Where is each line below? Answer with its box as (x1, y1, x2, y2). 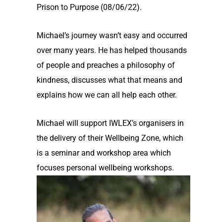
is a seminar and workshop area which (36, 148, 171, 158)
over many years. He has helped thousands (36, 46, 187, 55)
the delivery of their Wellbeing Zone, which (36, 133, 183, 143)
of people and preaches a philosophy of (36, 60, 175, 70)
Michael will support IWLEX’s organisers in (36, 118, 184, 128)
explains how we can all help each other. (36, 90, 177, 100)
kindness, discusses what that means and (36, 75, 182, 85)
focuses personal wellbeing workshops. (36, 163, 174, 173)
